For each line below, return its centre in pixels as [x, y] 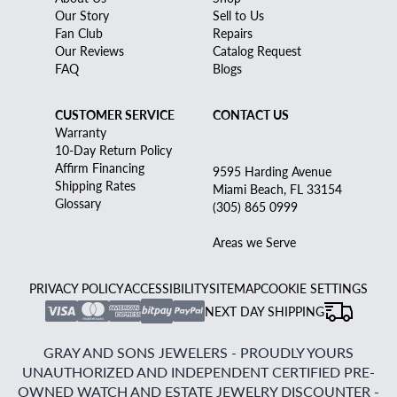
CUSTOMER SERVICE [115, 115]
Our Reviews [90, 51]
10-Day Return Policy [113, 150]
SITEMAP [235, 288]
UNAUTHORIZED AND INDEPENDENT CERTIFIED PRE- [198, 372]
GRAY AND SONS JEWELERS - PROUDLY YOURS [198, 353]
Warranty [81, 132]
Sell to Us [238, 16]
